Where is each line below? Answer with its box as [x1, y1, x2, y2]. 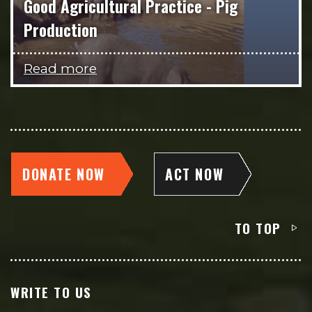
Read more [24, 61, 97, 77]
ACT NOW [165, 163, 224, 185]
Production [24, 17, 97, 42]
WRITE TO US [10, 281, 92, 302]
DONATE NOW [22, 163, 105, 185]
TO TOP [234, 217, 281, 237]
